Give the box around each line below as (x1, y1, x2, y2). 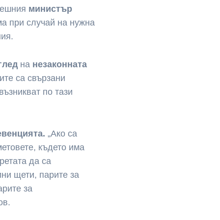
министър (28, 4, 73, 14)
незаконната (32, 59, 87, 70)
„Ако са (45, 128, 78, 138)
